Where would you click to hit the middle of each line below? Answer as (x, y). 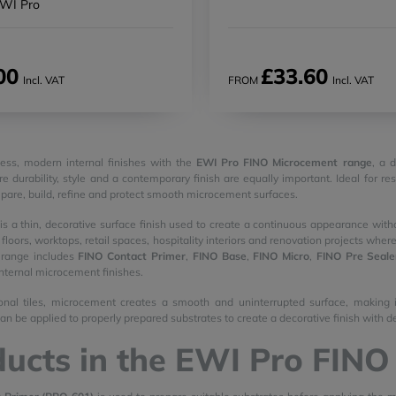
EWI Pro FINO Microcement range (284, 162)
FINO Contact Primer (132, 255)
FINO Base (219, 255)
